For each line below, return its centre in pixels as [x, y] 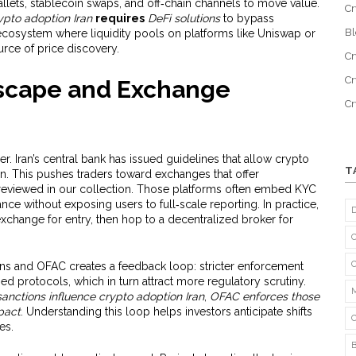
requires [120, 18]
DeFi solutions [184, 18]
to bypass [247, 18]
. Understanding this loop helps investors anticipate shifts [166, 311]
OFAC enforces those [264, 296]
